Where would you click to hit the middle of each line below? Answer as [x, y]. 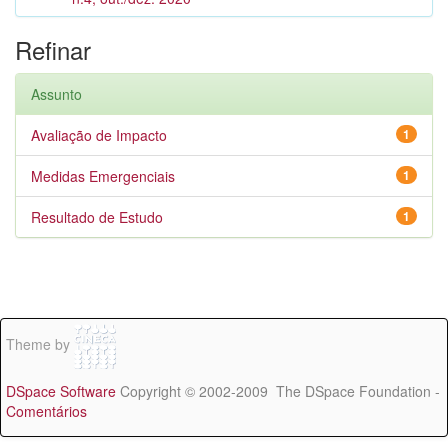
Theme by [40, 344]
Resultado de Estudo [97, 217]
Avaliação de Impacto [99, 135]
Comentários [46, 411]
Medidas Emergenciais [103, 176]
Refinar [53, 49]
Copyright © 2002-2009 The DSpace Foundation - [278, 391]
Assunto [56, 94]
